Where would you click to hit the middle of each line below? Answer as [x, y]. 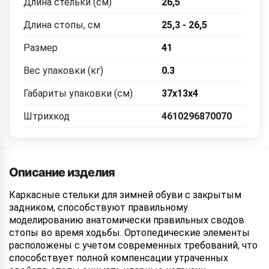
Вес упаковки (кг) [63, 71]
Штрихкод [47, 116]
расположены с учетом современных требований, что [133, 245]
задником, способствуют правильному [98, 207]
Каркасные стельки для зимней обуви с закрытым [125, 195]
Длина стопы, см [62, 25]
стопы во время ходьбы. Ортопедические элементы [129, 233]
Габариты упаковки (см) [78, 93]
